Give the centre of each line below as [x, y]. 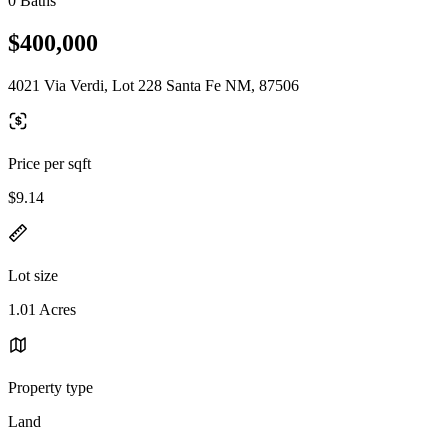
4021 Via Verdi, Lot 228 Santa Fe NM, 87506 [153, 85]
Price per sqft [49, 163]
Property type [50, 387]
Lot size [33, 275]
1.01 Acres [42, 309]
